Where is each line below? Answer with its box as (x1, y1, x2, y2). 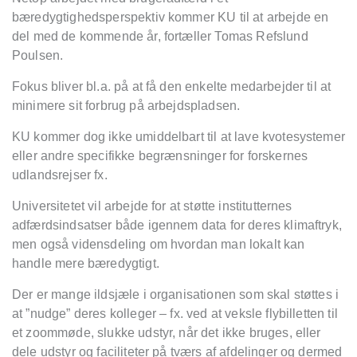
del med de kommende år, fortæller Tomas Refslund (12, 29, 308, 43)
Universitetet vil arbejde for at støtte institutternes (12, 198, 292, 213)
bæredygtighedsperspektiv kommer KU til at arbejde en (12, 10, 329, 24)
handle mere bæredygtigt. (12, 256, 159, 270)
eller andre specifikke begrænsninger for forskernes (12, 148, 308, 163)
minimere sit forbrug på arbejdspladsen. (12, 98, 244, 112)
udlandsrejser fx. (12, 167, 108, 182)
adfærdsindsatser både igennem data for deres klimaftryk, (12, 218, 342, 232)
